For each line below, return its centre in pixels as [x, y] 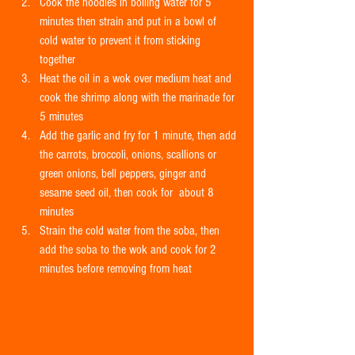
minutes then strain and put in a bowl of [130, 21]
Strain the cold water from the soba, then [131, 230]
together [61, 59]
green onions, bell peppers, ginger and [124, 173]
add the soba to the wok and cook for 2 [130, 249]
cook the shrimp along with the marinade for [139, 97]
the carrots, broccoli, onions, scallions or [130, 154]
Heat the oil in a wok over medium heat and [137, 78]
